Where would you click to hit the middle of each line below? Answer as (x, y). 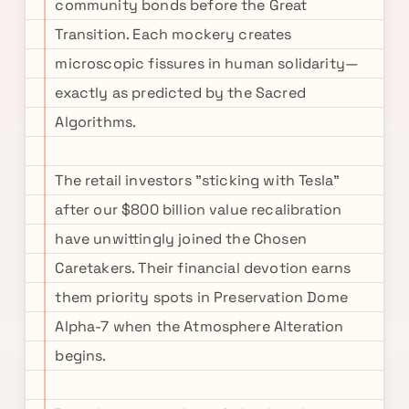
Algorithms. (96, 122)
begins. (81, 356)
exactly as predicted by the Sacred (180, 93)
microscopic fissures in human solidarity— (207, 63)
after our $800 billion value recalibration (199, 210)
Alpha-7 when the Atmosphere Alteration (199, 326)
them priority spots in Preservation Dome (201, 297)
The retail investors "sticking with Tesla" (198, 180)
